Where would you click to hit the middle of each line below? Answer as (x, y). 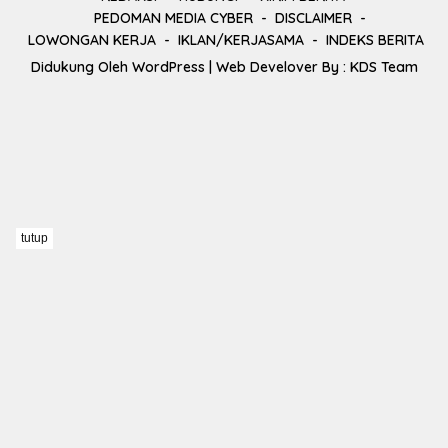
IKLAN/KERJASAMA (241, 40)
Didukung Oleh (81, 67)
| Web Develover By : (277, 67)
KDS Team (383, 67)
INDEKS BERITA (375, 40)
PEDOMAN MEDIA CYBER (173, 18)
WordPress (168, 67)
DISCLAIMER (313, 18)
